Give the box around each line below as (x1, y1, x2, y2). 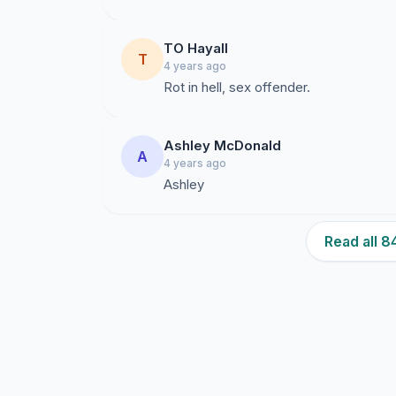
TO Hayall (164, 40, 228, 57)
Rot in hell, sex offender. (164, 79, 310, 95)
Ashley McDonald (164, 137, 281, 154)
